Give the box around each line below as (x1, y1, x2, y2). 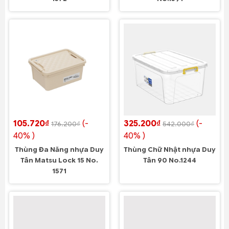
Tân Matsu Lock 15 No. (20, 156, 98, 165)
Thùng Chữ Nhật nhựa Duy (124, 146, 216, 154)
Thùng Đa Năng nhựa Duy (15, 146, 104, 154)
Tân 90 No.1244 (143, 156, 196, 165)
